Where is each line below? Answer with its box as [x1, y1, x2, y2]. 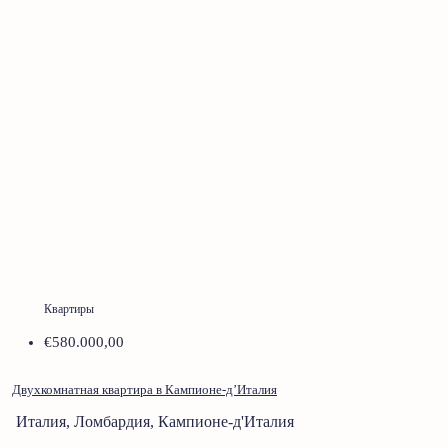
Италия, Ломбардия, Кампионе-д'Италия [16, 413, 294, 431]
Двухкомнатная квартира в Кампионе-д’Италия [12, 382, 277, 398]
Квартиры [44, 302, 94, 317]
